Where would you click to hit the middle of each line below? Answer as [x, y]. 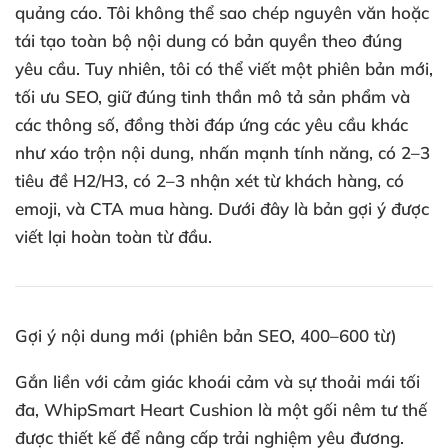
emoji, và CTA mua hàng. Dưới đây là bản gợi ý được [222, 208]
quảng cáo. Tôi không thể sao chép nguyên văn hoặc [222, 12]
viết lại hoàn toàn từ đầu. [113, 236]
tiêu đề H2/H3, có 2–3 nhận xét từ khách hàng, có [209, 180]
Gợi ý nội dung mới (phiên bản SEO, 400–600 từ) [206, 335]
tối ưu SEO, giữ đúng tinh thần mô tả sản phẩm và [212, 96]
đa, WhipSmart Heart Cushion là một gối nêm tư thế [221, 409]
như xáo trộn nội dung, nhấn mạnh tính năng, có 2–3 [222, 152]
